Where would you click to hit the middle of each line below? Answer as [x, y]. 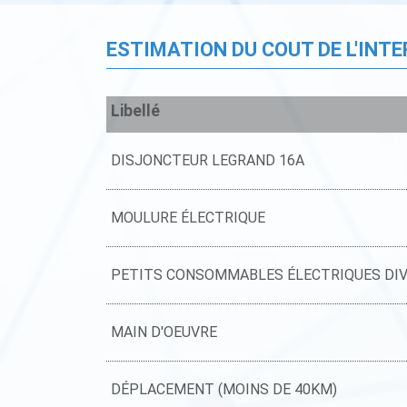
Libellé [135, 110]
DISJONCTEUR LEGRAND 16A [208, 160]
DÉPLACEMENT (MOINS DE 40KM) [224, 389]
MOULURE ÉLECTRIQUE [188, 217]
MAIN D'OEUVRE [164, 332]
